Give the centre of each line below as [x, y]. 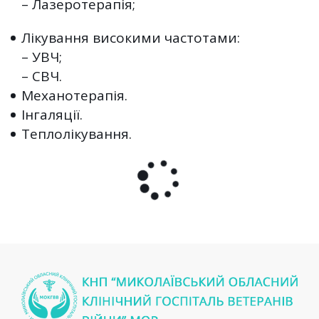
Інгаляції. [52, 114]
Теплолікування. [77, 134]
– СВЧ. [42, 76]
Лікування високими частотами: [131, 37]
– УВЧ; [42, 57]
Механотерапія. [74, 95]
